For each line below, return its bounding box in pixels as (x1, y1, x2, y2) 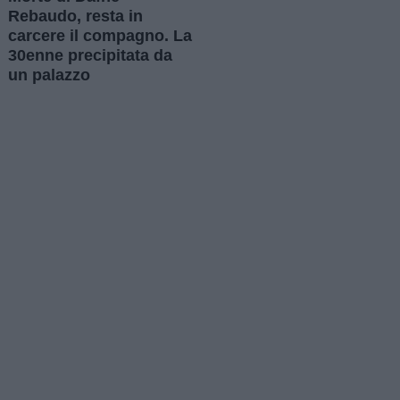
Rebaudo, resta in (8, 7, 143, 25)
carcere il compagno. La (8, 27, 192, 45)
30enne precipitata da (8, 46, 172, 64)
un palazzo (8, 66, 90, 84)
